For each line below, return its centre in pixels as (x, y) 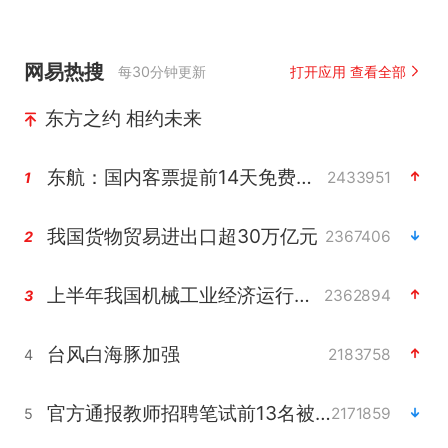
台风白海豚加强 (113, 353)
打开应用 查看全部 (348, 71)
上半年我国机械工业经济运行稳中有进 (301, 294)
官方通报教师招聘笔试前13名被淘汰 (322, 412)
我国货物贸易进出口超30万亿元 (182, 235)
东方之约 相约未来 (123, 117)
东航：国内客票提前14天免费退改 (303, 176)
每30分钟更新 (162, 71)
